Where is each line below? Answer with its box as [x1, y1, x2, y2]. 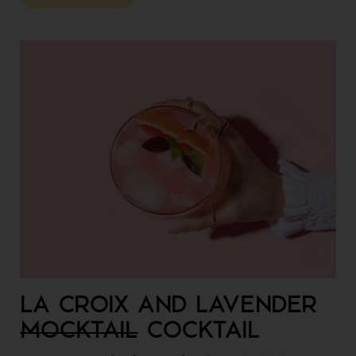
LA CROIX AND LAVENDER [20, 295, 318, 318]
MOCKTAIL [20, 320, 138, 343]
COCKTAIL [137, 320, 261, 343]
